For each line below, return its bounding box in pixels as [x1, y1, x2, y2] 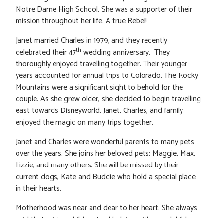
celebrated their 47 [16, 45, 76, 59]
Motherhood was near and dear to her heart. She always [16, 201, 197, 215]
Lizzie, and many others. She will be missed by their [16, 158, 179, 172]
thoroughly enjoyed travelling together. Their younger [16, 57, 187, 71]
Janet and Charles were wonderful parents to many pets [16, 135, 194, 148]
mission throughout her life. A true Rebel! [16, 14, 147, 28]
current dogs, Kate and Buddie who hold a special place [16, 170, 196, 183]
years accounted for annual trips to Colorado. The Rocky [16, 69, 198, 82]
